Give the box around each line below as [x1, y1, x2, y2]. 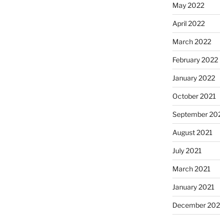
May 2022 [172, 1, 204, 9]
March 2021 [172, 165, 211, 173]
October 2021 [172, 92, 216, 100]
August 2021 [172, 128, 213, 137]
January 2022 [172, 74, 215, 82]
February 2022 [172, 55, 218, 64]
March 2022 [172, 37, 211, 46]
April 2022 [172, 19, 205, 27]
